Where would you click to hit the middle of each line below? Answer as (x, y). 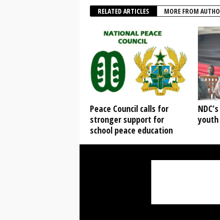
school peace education (131, 130)
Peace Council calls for (129, 109)
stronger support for (127, 119)
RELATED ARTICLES (123, 11)
